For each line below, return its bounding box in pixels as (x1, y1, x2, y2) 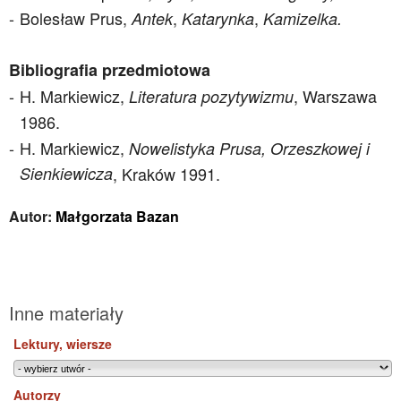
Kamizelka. (263, 7, 342, 30)
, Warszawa (294, 84, 377, 107)
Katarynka (182, 7, 254, 30)
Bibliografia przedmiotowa (9, 58, 210, 81)
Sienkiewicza (20, 162, 113, 185)
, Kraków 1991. (113, 162, 220, 185)
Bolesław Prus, (20, 6, 132, 30)
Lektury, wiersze (13, 335, 112, 353)
